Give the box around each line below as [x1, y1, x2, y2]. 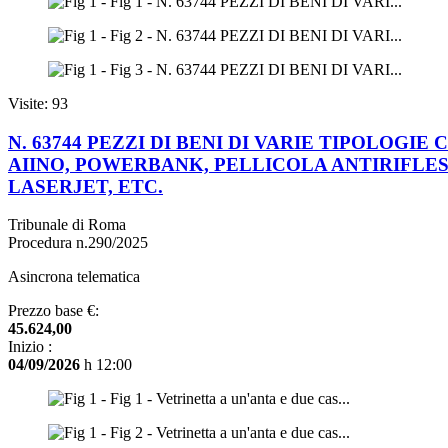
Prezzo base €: [8, 302, 99, 320]
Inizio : [8, 338, 52, 356]
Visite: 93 [8, 94, 68, 112]
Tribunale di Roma [8, 216, 126, 234]
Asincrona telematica [8, 268, 140, 286]
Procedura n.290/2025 [8, 234, 148, 252]
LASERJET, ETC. [8, 175, 163, 197]
